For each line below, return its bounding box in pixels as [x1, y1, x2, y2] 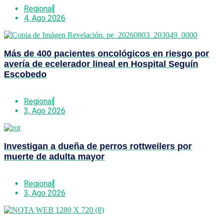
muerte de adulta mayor [4, 151, 105, 162]
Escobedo [4, 69, 47, 79]
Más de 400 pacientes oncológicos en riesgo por [4, 48, 209, 58]
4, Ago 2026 [24, 13, 65, 23]
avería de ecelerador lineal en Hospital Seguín [4, 58, 198, 69]
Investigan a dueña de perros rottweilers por [4, 141, 192, 151]
